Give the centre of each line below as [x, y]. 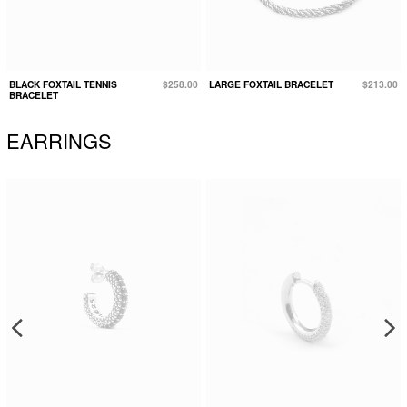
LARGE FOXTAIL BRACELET [271, 84]
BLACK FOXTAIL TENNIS [63, 84]
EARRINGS [59, 141]
